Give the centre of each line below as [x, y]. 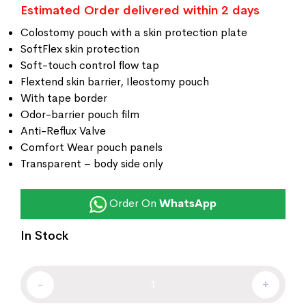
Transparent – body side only [92, 164]
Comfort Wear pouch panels [92, 148]
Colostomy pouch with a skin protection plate [134, 33]
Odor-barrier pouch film [80, 115]
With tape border [64, 98]
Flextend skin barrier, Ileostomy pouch [115, 82]
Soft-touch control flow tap [90, 66]
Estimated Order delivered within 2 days [140, 11]
